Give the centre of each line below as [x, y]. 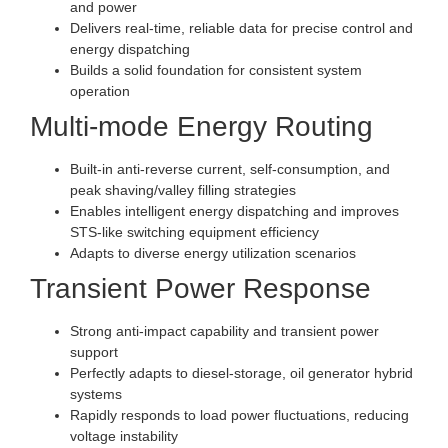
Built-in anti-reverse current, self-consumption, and [230, 169]
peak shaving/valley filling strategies [183, 190]
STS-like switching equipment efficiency [194, 232]
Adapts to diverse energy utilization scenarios [213, 253]
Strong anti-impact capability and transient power [224, 331]
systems [96, 394]
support [94, 352]
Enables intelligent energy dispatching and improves [234, 211]
